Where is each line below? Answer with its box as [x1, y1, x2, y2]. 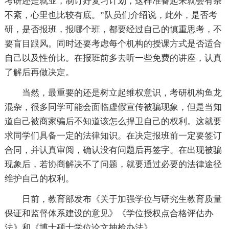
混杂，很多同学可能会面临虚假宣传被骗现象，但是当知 [4, 102, 222, 112]
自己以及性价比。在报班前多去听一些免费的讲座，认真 [4, 53, 222, 63]
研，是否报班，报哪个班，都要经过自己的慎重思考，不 [4, 24, 222, 34]
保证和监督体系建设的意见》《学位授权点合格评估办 [4, 208, 213, 218]
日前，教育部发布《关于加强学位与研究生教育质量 [21, 194, 222, 204]
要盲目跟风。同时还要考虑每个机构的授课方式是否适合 [4, 38, 222, 49]
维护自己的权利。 [4, 173, 74, 184]
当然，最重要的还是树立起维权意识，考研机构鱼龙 [21, 87, 222, 98]
